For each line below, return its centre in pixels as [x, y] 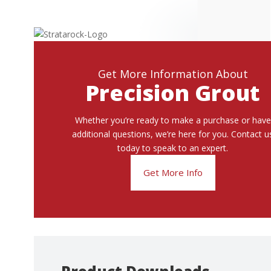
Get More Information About [173, 74]
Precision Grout [173, 93]
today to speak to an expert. [173, 148]
